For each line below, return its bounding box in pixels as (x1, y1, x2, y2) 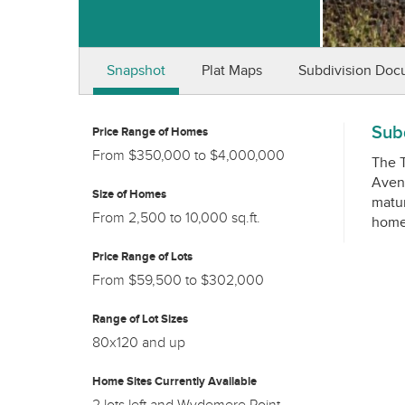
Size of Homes (92, 187, 166, 202)
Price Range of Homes (92, 125, 208, 139)
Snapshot (107, 62, 165, 80)
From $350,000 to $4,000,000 (92, 147, 285, 165)
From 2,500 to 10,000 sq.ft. (92, 210, 260, 227)
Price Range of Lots (92, 250, 193, 264)
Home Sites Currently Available (92, 374, 257, 389)
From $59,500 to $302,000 (92, 272, 264, 289)
